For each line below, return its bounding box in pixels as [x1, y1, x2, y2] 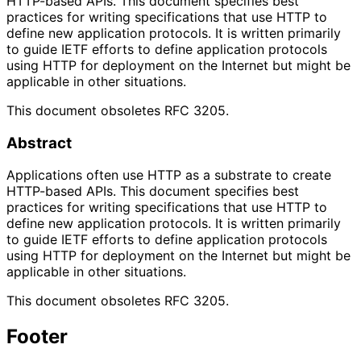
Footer [6, 325, 68, 349]
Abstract [6, 133, 72, 152]
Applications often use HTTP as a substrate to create [6, 167, 331, 184]
